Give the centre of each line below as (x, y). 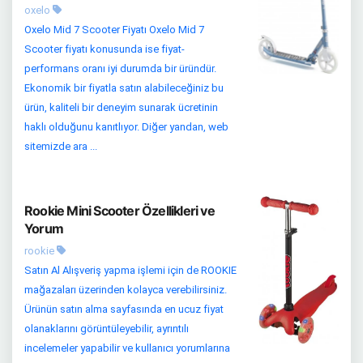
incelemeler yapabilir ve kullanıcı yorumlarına (127, 348)
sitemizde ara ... (61, 146)
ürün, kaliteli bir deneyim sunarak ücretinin (121, 107)
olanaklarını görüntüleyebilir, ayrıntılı (107, 328)
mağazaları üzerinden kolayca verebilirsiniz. (126, 289)
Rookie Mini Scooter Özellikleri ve (120, 210)
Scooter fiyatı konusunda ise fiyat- (105, 49)
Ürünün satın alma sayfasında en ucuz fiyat (124, 309)
